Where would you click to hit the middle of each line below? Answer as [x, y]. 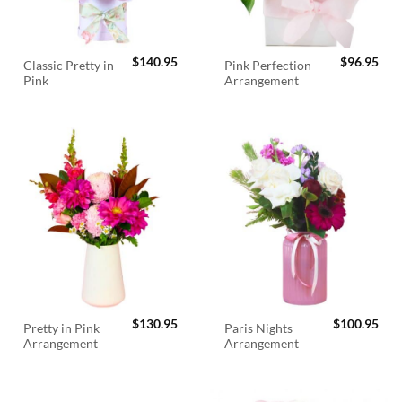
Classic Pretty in [69, 66]
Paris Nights [259, 328]
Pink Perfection [268, 66]
